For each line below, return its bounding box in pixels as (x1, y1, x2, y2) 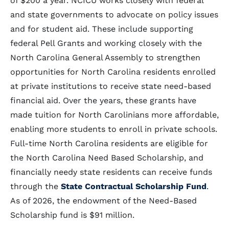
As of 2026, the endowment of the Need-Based (10, 196, 197, 205)
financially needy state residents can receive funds (10, 167, 212, 177)
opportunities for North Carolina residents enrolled (10, 67, 216, 77)
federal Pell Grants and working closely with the (10, 38, 202, 48)
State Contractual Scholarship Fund (61, 181, 207, 191)
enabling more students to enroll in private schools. (10, 124, 217, 134)
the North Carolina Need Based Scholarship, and (10, 153, 203, 163)
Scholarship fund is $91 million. (10, 210, 137, 220)
